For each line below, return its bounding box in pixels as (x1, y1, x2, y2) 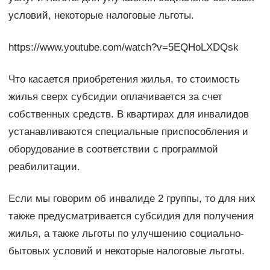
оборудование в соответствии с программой (8, 143, 218, 155)
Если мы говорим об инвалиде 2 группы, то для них (8, 192, 256, 204)
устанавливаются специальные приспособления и (8, 125, 248, 137)
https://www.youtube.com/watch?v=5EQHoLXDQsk (8, 41, 239, 53)
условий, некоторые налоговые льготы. (8, 9, 194, 21)
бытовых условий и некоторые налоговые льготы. (8, 245, 245, 257)
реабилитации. (8, 160, 80, 172)
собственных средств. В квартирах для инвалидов (8, 108, 249, 120)
